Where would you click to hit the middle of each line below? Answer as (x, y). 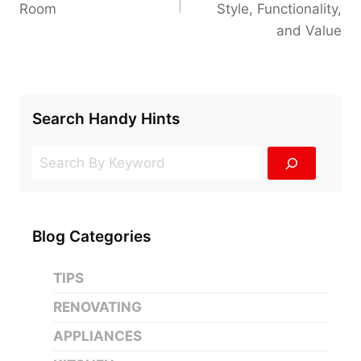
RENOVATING (97, 307)
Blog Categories (91, 237)
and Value (309, 30)
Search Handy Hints (106, 119)
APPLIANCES (97, 336)
